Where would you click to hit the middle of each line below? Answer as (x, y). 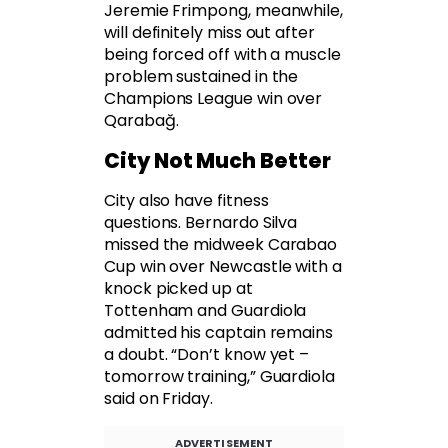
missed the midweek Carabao (221, 245)
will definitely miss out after (209, 33)
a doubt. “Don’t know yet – (209, 355)
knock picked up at (178, 289)
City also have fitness (186, 201)
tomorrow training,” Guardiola (219, 377)
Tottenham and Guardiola (205, 311)
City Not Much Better (217, 161)
